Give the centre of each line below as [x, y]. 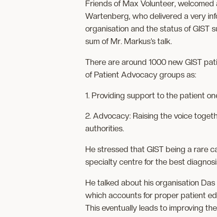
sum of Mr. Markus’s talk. [129, 41]
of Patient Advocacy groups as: [141, 74]
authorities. [105, 129]
